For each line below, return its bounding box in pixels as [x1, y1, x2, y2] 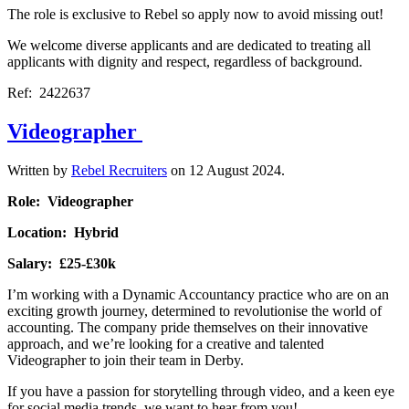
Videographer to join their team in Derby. [7, 351, 244, 368]
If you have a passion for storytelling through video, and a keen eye [7, 383, 394, 399]
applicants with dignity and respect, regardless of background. [7, 53, 362, 69]
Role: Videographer [7, 193, 133, 209]
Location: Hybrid [7, 224, 119, 240]
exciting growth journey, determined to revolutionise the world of [7, 302, 382, 319]
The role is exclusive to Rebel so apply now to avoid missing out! [7, 5, 383, 22]
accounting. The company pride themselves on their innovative [7, 319, 368, 335]
